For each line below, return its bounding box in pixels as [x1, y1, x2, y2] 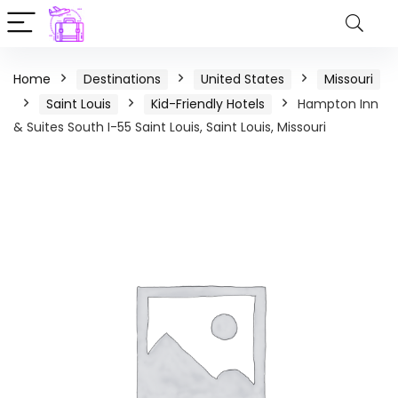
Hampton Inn [298, 95, 378, 113]
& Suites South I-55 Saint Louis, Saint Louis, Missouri [13, 118, 326, 136]
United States [201, 70, 284, 88]
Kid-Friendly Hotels [151, 95, 265, 113]
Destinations [84, 70, 161, 88]
